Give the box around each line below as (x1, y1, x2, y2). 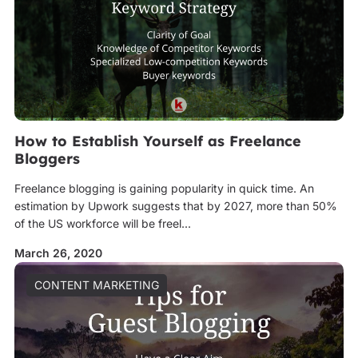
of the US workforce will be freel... (14, 217, 191, 230)
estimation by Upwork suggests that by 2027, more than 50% (14, 199, 337, 213)
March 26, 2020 (14, 246, 102, 260)
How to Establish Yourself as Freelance (14, 132, 301, 150)
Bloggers (14, 149, 80, 168)
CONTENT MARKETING (34, 278, 159, 292)
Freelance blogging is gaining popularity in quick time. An (14, 181, 314, 195)
